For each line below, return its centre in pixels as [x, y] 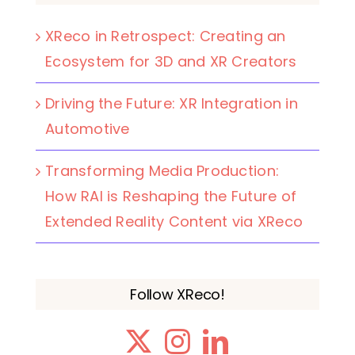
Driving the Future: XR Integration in [172, 104]
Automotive [88, 129]
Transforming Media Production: [162, 171]
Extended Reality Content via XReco [174, 222]
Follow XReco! [177, 295]
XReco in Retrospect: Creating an [166, 36]
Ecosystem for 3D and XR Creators [171, 62]
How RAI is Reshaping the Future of [171, 197]
